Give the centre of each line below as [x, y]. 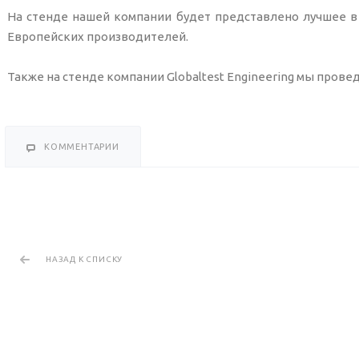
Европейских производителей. [98, 36]
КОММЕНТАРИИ [82, 146]
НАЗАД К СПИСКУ [85, 259]
